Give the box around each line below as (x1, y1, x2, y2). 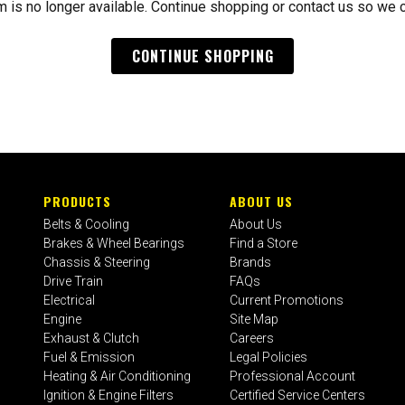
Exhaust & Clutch (43, 330, 140, 345)
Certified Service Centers (230, 387, 366, 402)
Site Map (230, 311, 279, 326)
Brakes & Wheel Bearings (43, 235, 185, 250)
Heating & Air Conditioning (43, 368, 192, 383)
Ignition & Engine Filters (43, 387, 174, 402)
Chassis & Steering (43, 254, 151, 269)
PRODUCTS (43, 191, 112, 211)
